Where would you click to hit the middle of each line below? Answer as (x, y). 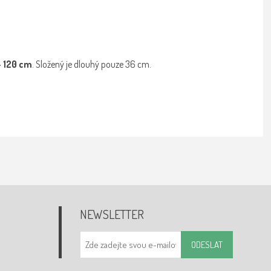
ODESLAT (207, 244)
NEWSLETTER (112, 214)
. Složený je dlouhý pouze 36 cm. (92, 64)
